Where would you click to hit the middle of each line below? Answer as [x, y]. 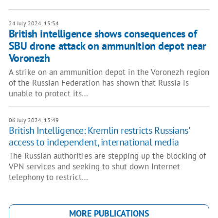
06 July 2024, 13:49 [34, 120]
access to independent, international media [94, 142]
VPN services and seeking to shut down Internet [94, 166]
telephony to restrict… [48, 177]
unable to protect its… [48, 93]
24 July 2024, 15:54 [34, 23]
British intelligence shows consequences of [103, 34]
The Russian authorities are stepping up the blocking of [107, 156]
